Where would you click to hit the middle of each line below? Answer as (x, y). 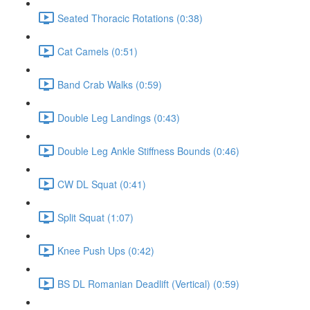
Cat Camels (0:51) (98, 51)
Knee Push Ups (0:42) (106, 250)
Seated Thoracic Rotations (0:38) (130, 18)
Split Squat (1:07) (95, 217)
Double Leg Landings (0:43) (119, 117)
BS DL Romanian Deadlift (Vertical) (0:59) (148, 283)
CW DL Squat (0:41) (102, 184)
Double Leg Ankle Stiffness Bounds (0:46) (148, 151)
